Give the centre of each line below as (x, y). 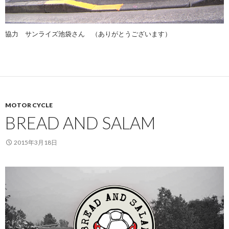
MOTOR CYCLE (29, 105)
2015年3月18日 (36, 143)
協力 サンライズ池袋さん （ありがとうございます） (88, 34)
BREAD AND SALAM (80, 123)
